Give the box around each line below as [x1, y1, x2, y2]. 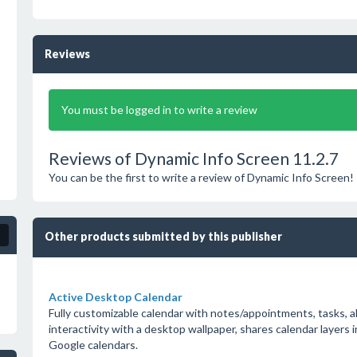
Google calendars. [48, 338, 138, 351]
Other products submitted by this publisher [44, 229, 282, 243]
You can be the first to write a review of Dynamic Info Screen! [48, 171, 354, 184]
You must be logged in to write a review [61, 103, 257, 116]
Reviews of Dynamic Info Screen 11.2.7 [48, 148, 339, 168]
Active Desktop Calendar [48, 290, 182, 304]
